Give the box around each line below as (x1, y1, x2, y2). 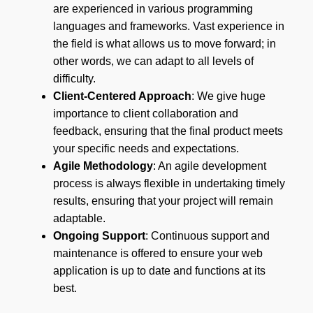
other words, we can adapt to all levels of (52, 55, 254, 68)
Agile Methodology (52, 160, 153, 173)
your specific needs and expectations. (52, 143, 239, 155)
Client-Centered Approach (52, 90, 191, 103)
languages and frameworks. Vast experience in (52, 20, 284, 33)
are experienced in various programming (52, 3, 253, 15)
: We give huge (191, 90, 265, 103)
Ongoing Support (52, 230, 145, 242)
